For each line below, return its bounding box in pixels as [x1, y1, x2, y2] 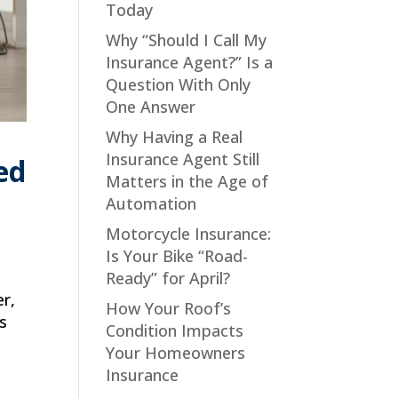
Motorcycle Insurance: [106, 223, 272, 244]
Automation [106, 193, 197, 214]
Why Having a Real [106, 126, 243, 147]
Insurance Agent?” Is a [106, 52, 274, 73]
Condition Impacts [106, 320, 244, 341]
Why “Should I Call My [106, 29, 267, 51]
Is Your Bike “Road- [106, 245, 249, 267]
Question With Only [106, 74, 251, 95]
